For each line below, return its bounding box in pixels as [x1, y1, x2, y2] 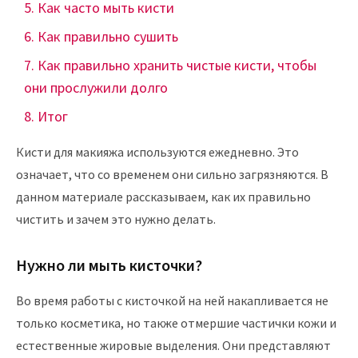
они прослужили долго [24, 78, 168, 97]
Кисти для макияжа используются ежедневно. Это [16, 144, 299, 160]
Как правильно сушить [38, 27, 178, 46]
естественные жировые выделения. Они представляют [16, 337, 331, 353]
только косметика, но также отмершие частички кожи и [16, 315, 336, 331]
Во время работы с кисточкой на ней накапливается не [16, 292, 328, 308]
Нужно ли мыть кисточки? [16, 255, 202, 275]
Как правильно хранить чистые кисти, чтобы [38, 56, 316, 74]
